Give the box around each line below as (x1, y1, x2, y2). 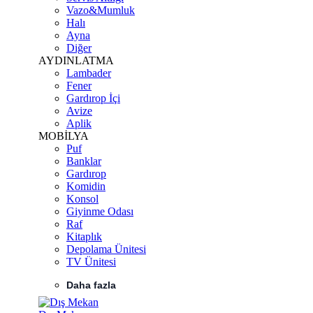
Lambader (66, 67, 111, 79)
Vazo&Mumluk (66, 4, 135, 16)
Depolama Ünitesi (66, 243, 146, 255)
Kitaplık (66, 231, 102, 242)
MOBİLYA (38, 130, 89, 142)
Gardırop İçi (66, 92, 120, 104)
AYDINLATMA (38, 54, 114, 66)
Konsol (66, 193, 99, 205)
